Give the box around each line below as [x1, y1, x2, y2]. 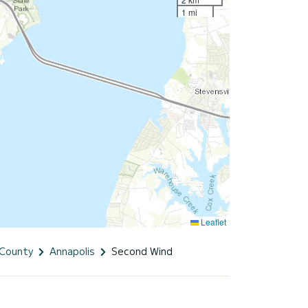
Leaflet [199, 215, 226, 228]
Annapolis [49, 243, 95, 258]
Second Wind [111, 243, 173, 258]
